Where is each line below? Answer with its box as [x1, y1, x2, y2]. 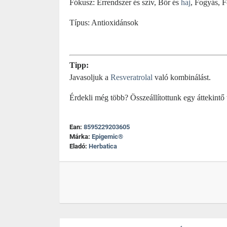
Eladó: [69, 142, 89, 150]
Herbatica [89, 142, 117, 150]
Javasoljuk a [69, 72, 110, 82]
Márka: [69, 132, 92, 140]
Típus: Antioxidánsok [69, 18, 138, 27]
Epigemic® [92, 132, 123, 140]
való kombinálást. [153, 72, 211, 82]
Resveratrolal [110, 72, 153, 82]
